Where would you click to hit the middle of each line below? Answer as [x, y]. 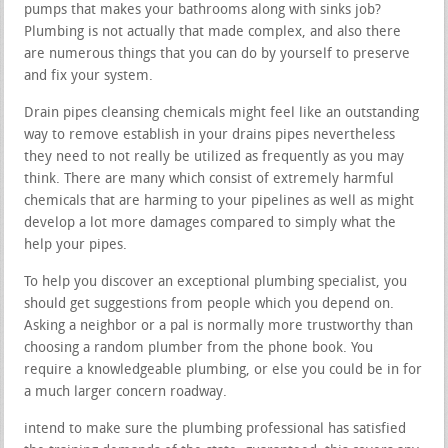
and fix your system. [89, 76]
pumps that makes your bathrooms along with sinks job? [203, 10]
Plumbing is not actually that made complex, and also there [213, 32]
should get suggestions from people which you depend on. [209, 304]
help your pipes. [76, 245]
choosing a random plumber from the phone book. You [199, 348]
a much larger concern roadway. [126, 392]
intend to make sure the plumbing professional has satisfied [215, 429]
